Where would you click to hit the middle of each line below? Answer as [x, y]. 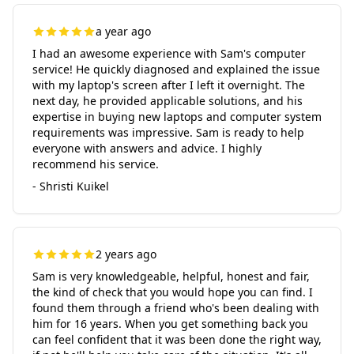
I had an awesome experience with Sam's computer [169, 53]
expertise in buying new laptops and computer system [177, 117]
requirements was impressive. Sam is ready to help [168, 132]
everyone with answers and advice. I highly [147, 148]
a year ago [123, 31]
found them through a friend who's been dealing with [176, 308]
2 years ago [126, 254]
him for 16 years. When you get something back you [170, 324]
